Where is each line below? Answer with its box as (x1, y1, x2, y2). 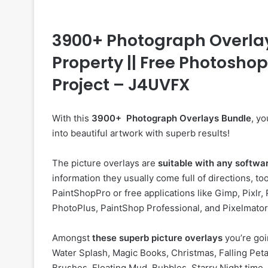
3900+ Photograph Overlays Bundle (92, 112, 251, 124)
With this (52, 112, 92, 124)
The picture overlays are (52, 157, 158, 169)
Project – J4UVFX (52, 74, 190, 96)
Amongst (52, 232, 92, 243)
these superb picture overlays (92, 232, 223, 243)
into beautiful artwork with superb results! (52, 127, 230, 139)
